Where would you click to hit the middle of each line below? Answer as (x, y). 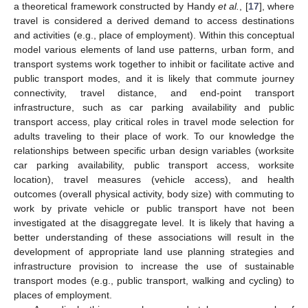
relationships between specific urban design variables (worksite (154, 150)
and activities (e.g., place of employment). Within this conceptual (154, 35)
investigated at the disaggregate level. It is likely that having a (154, 222)
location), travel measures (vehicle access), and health (154, 179)
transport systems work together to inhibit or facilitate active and (154, 64)
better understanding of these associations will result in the (154, 237)
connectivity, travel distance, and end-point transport (154, 92)
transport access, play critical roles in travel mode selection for (154, 121)
